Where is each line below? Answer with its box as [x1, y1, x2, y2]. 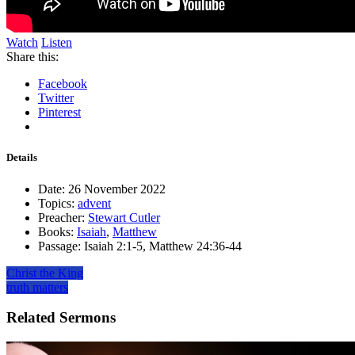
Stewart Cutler [88, 210, 160, 224]
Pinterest [38, 105, 81, 120]
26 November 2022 [65, 181, 166, 196]
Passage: [38, 239, 81, 253]
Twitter [38, 91, 74, 105]
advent [78, 196, 111, 210]
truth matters [6, 280, 68, 294]
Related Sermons [6, 309, 116, 326]
